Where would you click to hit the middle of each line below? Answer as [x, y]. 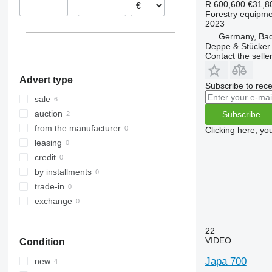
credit [45, 158]
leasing [48, 143]
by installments [63, 172]
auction [48, 114]
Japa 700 [226, 261]
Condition [42, 242]
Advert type [46, 80]
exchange [53, 201]
